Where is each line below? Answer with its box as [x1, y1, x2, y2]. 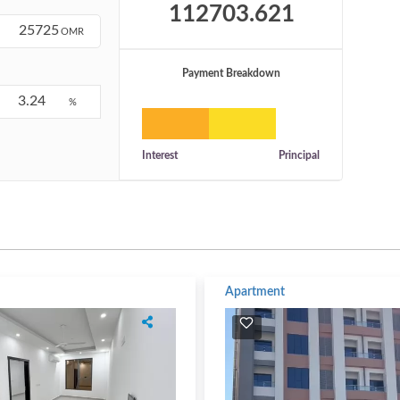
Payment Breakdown [181, 67, 280, 79]
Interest [142, 149, 178, 161]
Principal [279, 149, 320, 161]
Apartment [224, 285, 285, 298]
